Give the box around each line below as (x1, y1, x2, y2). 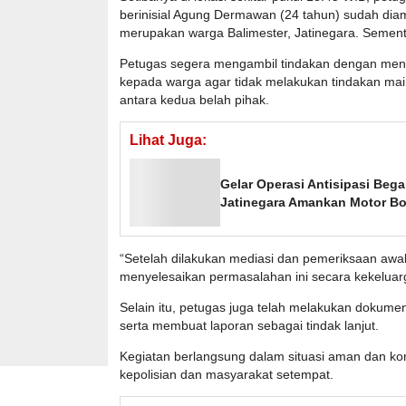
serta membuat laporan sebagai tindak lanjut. (120, 318, 379, 333)
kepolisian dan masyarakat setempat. (120, 367, 333, 382)
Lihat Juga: (130, 132, 207, 149)
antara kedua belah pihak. (120, 92, 269, 108)
